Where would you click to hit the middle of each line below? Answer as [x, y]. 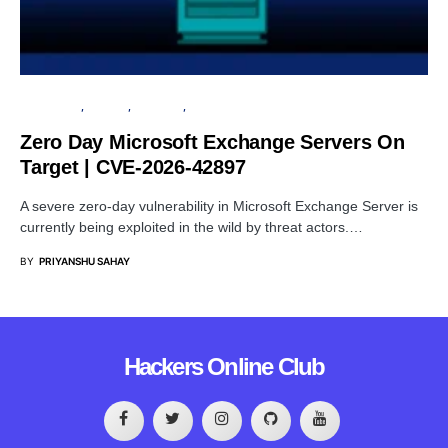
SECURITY [158, 105]
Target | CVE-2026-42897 [133, 166]
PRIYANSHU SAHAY [84, 260]
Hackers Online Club [224, 366]
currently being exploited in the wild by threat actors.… [191, 226]
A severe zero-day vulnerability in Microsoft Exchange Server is [219, 205]
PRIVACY [107, 105]
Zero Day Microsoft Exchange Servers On [212, 141]
